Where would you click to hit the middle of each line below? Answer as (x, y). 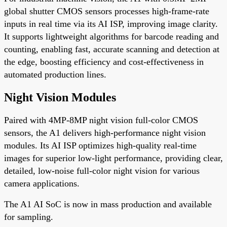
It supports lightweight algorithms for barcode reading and (111, 36)
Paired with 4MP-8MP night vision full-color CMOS (101, 120)
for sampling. (29, 217)
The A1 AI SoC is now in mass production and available (108, 204)
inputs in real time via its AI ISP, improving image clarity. (111, 24)
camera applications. (42, 183)
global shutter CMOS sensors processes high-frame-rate (107, 11)
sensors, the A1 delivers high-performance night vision (105, 133)
